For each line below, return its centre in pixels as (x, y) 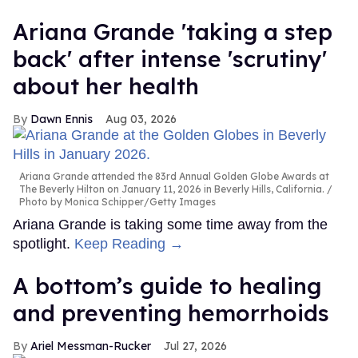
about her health (106, 86)
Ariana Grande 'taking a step (173, 32)
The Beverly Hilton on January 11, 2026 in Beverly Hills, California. (172, 189)
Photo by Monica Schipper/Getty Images (117, 202)
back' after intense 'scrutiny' (170, 59)
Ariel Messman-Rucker (91, 346)
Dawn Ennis (62, 119)
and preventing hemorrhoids (171, 313)
